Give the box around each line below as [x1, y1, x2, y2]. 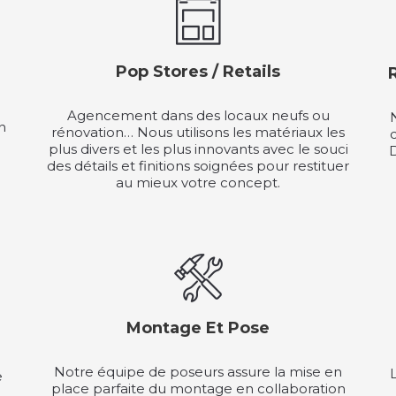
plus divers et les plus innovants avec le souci [48, 140, 348, 157]
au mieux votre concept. [116, 173, 280, 191]
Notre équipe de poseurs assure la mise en [54, 362, 342, 380]
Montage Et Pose [126, 317, 270, 338]
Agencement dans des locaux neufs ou [66, 106, 330, 124]
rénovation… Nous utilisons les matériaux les [51, 123, 345, 141]
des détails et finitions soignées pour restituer [47, 156, 349, 174]
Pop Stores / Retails [116, 61, 280, 81]
